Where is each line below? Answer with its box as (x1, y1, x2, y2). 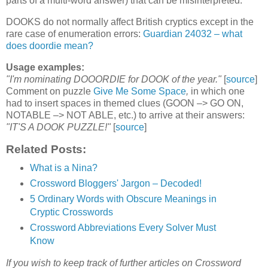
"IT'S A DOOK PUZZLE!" (6, 121, 111, 132)
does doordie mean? (6, 40, 93, 51)
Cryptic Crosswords (29, 207, 113, 218)
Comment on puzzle (6, 86, 93, 96)
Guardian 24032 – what (143, 28, 242, 39)
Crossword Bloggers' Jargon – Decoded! (29, 178, 202, 189)
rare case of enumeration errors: (6, 28, 143, 39)
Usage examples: (6, 62, 84, 72)
